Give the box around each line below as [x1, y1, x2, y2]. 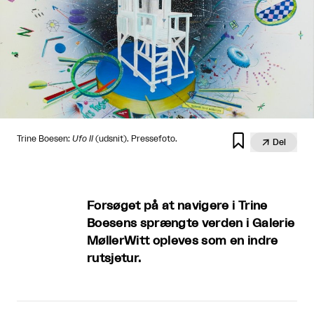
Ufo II [72, 135, 93, 143]
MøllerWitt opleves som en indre [87, 235, 278, 247]
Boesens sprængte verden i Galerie [87, 217, 295, 229]
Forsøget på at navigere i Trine [87, 200, 268, 212]
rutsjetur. [87, 252, 142, 264]
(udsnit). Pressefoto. [93, 135, 177, 143]
